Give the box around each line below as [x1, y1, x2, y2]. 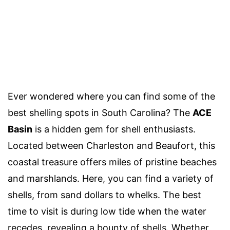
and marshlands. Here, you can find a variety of [8, 172, 214, 184]
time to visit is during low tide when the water [8, 205, 206, 217]
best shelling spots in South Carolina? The [8, 107, 193, 118]
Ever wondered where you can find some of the [8, 90, 215, 102]
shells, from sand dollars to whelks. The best [8, 189, 201, 200]
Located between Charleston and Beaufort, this [8, 140, 215, 151]
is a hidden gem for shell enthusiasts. [32, 123, 196, 135]
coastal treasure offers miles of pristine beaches [8, 156, 217, 167]
